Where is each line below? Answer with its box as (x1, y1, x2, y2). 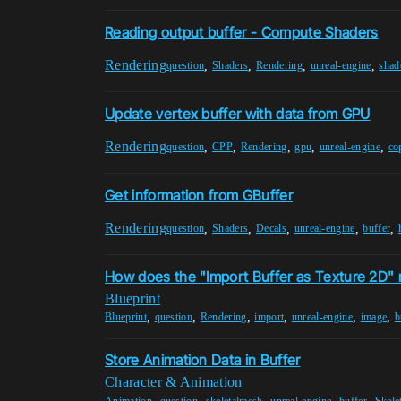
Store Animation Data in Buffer (105, 351, 301, 370)
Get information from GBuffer (105, 185, 293, 204)
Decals (255, 222, 286, 235)
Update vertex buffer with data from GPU (105, 104, 371, 123)
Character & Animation (105, 374, 243, 390)
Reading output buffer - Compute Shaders (105, 22, 379, 41)
